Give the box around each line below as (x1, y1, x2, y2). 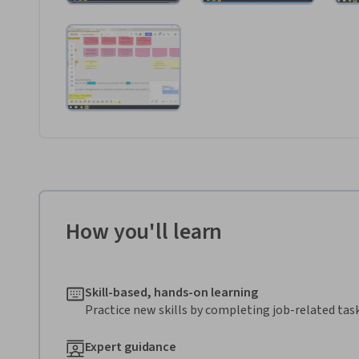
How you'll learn (66, 215, 223, 248)
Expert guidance (85, 337, 177, 356)
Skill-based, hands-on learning (85, 283, 258, 301)
